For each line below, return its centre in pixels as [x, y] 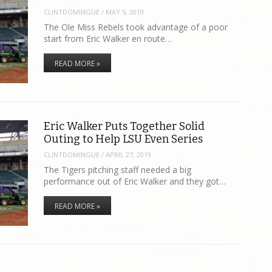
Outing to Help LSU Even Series [124, 139]
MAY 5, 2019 [125, 12]
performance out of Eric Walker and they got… [135, 181]
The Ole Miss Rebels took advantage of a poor [136, 27]
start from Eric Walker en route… [108, 38]
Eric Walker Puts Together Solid [124, 126]
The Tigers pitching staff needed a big [118, 169]
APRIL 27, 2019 [129, 155]
